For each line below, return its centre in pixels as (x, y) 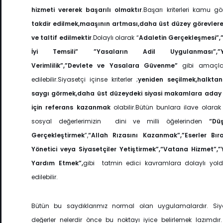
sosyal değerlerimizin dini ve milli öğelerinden (120, 121)
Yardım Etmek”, (57, 163)
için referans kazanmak (71, 108)
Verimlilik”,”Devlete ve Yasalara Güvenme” (105, 66)
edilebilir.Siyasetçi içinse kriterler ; (85, 80)
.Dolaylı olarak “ (115, 38)
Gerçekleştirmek (58, 135)
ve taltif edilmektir (61, 38)
